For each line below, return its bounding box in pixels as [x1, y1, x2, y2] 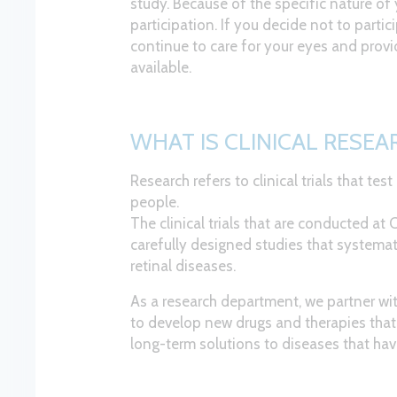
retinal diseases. [130, 257, 237, 275]
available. [130, 58, 192, 76]
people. [130, 193, 180, 211]
